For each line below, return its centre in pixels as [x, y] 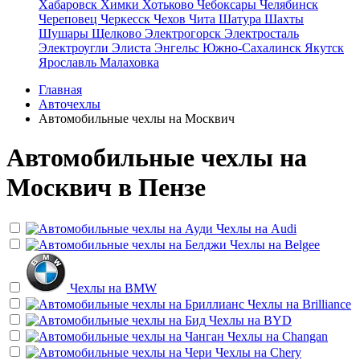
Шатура [241, 19]
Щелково [118, 33]
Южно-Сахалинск [254, 48]
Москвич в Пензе [106, 188]
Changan [305, 336]
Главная [60, 90]
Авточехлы [70, 104]
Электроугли [75, 48]
